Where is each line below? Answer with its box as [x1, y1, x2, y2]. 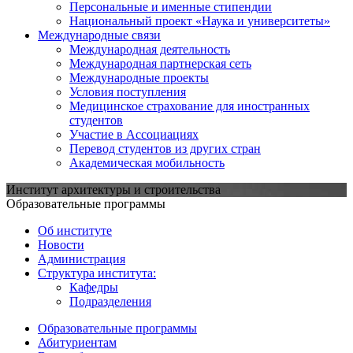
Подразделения [69, 294, 151, 308]
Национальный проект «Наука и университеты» [69, 13, 330, 28]
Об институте [38, 223, 112, 237]
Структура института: [38, 266, 156, 280]
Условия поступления [69, 84, 186, 98]
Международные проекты [69, 70, 209, 84]
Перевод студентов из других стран [69, 141, 261, 155]
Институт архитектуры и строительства [6, 182, 221, 196]
